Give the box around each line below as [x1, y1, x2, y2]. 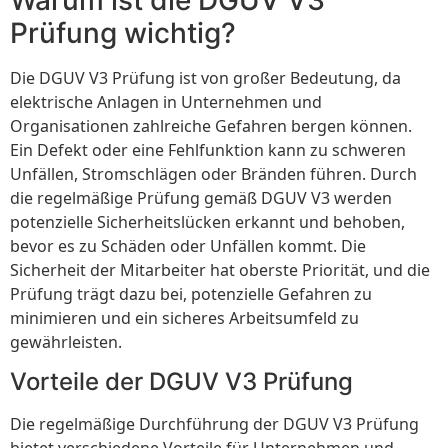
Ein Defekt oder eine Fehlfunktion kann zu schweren [10, 138, 406, 161]
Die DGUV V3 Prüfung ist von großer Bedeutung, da [10, 66, 401, 89]
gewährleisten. [10, 330, 122, 353]
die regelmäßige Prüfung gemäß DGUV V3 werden [10, 186, 392, 209]
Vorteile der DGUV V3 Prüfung [10, 366, 353, 396]
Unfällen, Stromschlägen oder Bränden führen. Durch [10, 162, 417, 185]
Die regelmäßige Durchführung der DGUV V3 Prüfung [10, 412, 419, 435]
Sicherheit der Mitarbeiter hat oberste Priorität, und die [10, 258, 430, 281]
